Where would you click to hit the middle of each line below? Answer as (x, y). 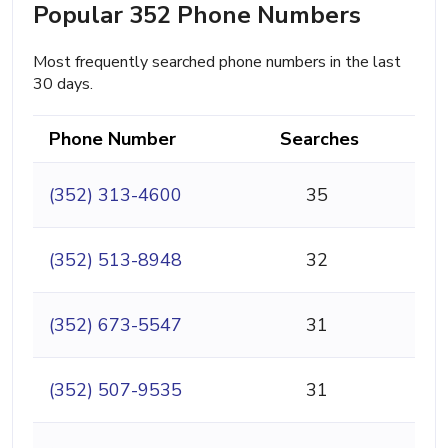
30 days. (63, 84)
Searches (319, 139)
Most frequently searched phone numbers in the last (217, 62)
